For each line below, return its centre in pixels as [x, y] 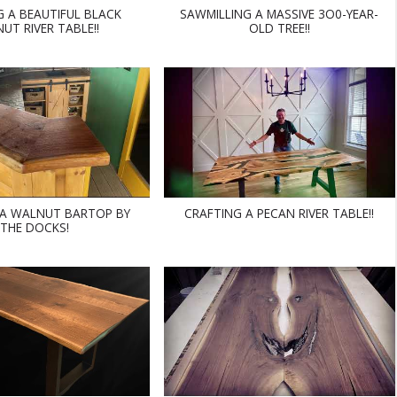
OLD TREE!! [279, 28]
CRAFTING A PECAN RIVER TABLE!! [280, 213]
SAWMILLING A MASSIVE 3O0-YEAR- [280, 14]
